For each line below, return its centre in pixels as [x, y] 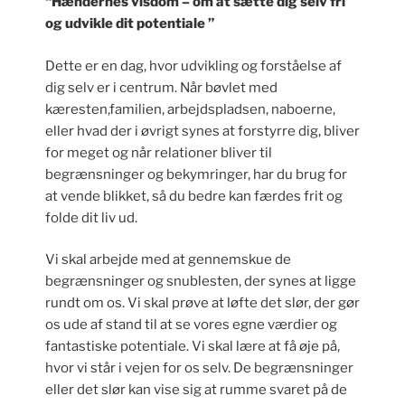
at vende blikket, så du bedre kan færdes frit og [194, 196]
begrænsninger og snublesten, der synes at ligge [201, 282]
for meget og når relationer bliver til [159, 152]
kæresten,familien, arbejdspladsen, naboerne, [190, 109]
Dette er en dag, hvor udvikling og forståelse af [193, 66]
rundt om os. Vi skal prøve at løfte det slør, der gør [202, 303]
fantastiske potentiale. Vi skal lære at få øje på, [193, 347]
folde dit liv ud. [91, 217]
